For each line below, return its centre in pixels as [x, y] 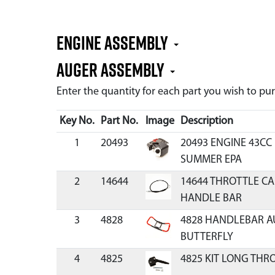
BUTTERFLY [207, 237]
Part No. [119, 121]
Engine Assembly [114, 43]
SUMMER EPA [211, 160]
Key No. [77, 121]
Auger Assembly [112, 70]
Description [207, 121]
